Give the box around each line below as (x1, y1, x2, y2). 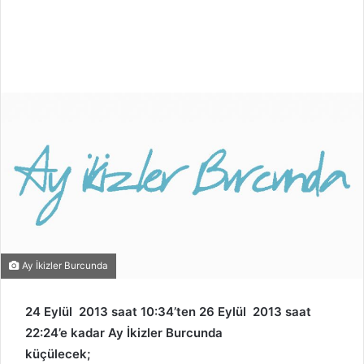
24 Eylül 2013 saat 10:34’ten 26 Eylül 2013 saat (25, 303, 311, 319)
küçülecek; (25, 345, 90, 362)
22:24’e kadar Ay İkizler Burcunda (25, 324, 223, 340)
